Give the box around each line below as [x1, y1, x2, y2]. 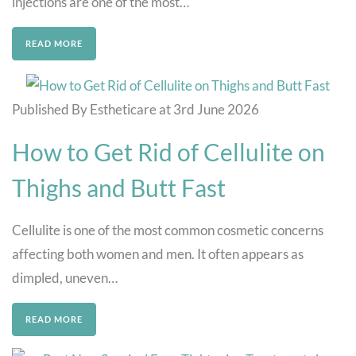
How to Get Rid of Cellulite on [12, 137, 325, 166]
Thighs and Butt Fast [12, 172, 226, 202]
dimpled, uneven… [12, 269, 118, 286]
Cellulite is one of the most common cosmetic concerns [12, 221, 323, 238]
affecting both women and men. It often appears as [12, 245, 304, 262]
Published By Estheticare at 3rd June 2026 [12, 100, 259, 118]
